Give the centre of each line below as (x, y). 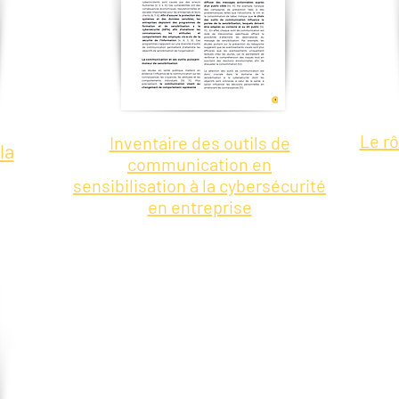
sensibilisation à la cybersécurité (199, 185)
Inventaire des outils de (199, 142)
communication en (199, 164)
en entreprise (199, 207)
